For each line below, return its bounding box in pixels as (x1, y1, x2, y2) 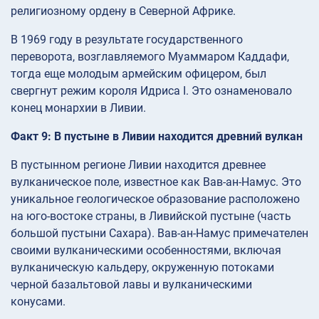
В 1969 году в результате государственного (11, 33, 243, 47)
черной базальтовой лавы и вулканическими (11, 278, 252, 292)
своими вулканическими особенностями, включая (11, 244, 281, 258)
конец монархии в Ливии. (11, 101, 146, 115)
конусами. (11, 295, 66, 309)
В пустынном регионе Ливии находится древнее (11, 158, 266, 172)
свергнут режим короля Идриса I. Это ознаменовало (11, 84, 292, 98)
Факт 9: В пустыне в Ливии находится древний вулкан (11, 130, 303, 144)
